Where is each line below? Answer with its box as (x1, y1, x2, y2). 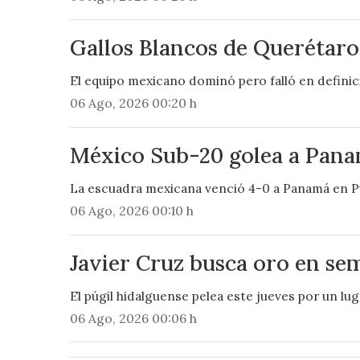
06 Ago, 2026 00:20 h (69, 95, 197, 112)
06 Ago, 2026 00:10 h (69, 202, 194, 219)
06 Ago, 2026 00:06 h (69, 310, 197, 327)
